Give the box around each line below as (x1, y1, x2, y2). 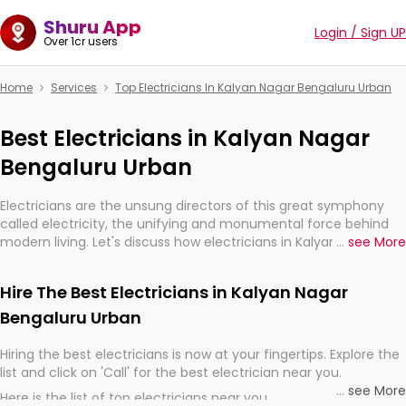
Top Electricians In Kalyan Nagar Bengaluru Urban (115, 80, 391, 95)
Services (51, 80, 97, 95)
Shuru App (43, 14, 141, 40)
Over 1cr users (43, 34, 118, 49)
